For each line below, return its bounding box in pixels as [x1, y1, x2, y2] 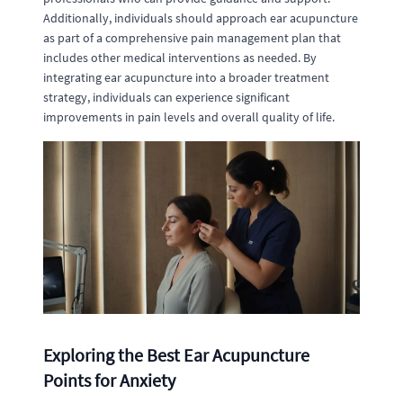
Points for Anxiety [43, 369, 175, 391]
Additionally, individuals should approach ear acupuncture [43, 10, 358, 26]
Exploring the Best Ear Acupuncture [43, 344, 309, 366]
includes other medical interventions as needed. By [43, 49, 317, 66]
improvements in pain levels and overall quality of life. [43, 109, 335, 125]
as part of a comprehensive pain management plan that [43, 30, 341, 46]
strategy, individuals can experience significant [43, 89, 290, 105]
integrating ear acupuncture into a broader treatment [43, 69, 329, 85]
